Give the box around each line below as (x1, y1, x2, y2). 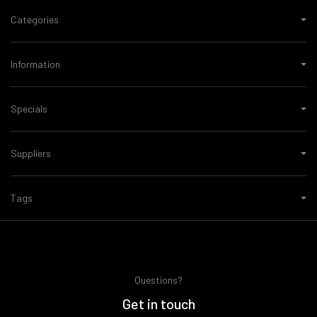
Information (11, 58, 60, 70)
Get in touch (122, 295, 195, 312)
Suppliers (11, 147, 51, 159)
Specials (11, 103, 47, 115)
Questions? (134, 274, 183, 286)
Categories (11, 13, 59, 25)
